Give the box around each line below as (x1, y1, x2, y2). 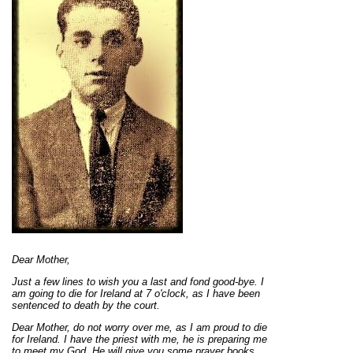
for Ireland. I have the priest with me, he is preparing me (12, 333, 267, 346)
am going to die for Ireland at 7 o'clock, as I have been (12, 288, 260, 300)
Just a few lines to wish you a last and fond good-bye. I (12, 276, 264, 288)
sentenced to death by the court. (12, 299, 160, 312)
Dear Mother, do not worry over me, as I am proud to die (12, 321, 267, 334)
